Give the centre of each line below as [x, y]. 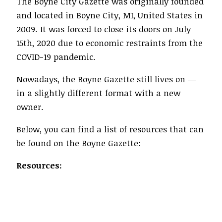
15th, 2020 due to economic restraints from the [110, 43]
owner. [30, 107]
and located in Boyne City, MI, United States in [110, 15]
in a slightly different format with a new [98, 93]
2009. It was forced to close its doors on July [104, 29]
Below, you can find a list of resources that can [110, 129]
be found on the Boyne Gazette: [79, 143]
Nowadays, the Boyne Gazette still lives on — [106, 79]
